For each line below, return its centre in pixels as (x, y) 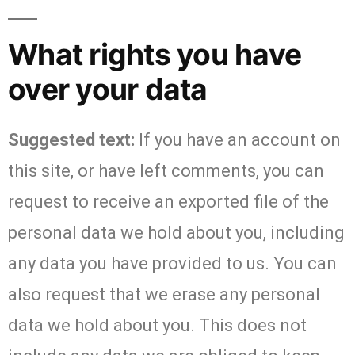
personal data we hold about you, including (176, 232)
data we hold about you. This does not (157, 325)
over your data (108, 89)
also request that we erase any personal (164, 294)
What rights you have (155, 54)
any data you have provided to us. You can (172, 263)
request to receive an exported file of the (168, 201)
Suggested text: (73, 139)
